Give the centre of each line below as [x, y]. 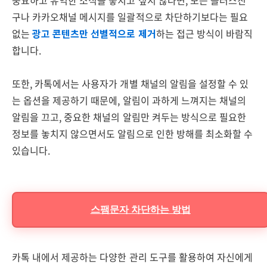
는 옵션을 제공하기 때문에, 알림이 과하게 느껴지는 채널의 [129, 100]
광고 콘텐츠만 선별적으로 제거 [93, 33]
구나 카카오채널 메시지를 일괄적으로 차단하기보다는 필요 [130, 17]
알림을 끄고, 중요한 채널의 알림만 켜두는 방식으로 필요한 [129, 117]
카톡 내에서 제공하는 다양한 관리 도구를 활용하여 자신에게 [133, 257]
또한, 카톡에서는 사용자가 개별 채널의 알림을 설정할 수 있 [131, 83]
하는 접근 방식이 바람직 [204, 33]
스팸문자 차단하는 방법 [140, 209]
